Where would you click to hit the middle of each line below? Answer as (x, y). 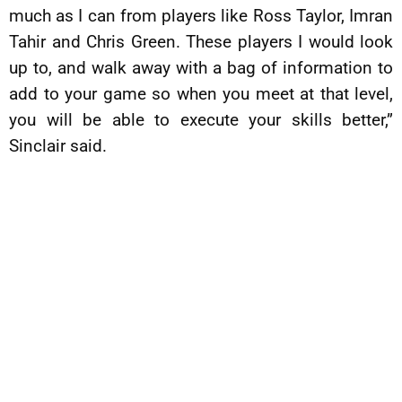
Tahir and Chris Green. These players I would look (201, 42)
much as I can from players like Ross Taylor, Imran (201, 16)
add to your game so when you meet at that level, (201, 94)
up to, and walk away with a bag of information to (201, 68)
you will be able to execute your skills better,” (201, 120)
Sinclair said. (58, 146)
